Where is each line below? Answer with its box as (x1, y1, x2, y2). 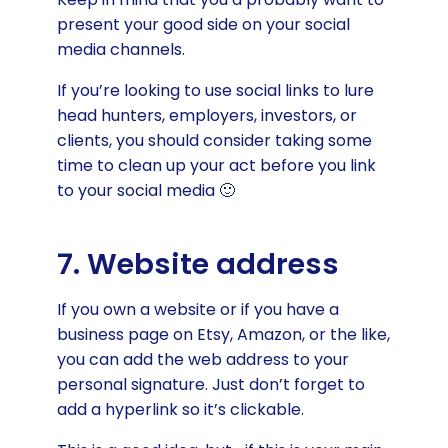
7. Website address (56, 243, 339, 284)
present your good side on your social (56, 13, 350, 37)
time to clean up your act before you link (56, 154, 376, 178)
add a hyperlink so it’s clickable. (56, 397, 304, 421)
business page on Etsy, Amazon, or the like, (56, 322, 390, 346)
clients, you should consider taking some (56, 129, 372, 153)
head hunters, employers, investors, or (56, 104, 357, 128)
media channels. (56, 38, 185, 62)
